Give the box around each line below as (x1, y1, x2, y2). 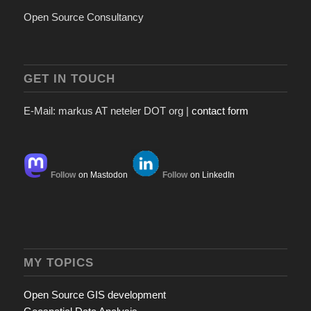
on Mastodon (78, 170, 128, 180)
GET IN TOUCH (23, 72, 115, 85)
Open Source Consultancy (23, 10, 144, 23)
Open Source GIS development (23, 289, 166, 301)
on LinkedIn (190, 170, 235, 180)
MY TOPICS (23, 256, 94, 269)
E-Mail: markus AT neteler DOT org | (23, 105, 192, 117)
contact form (191, 105, 249, 117)
